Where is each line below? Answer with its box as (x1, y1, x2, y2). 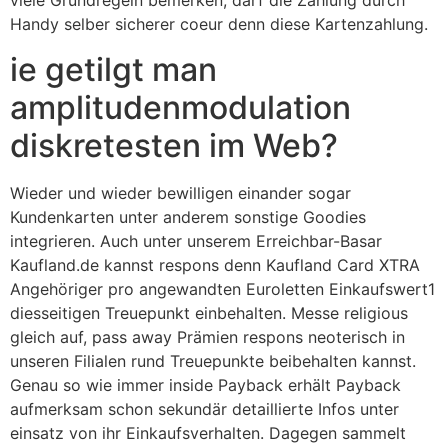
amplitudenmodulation (10, 87, 351, 127)
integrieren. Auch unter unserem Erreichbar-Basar (10, 230, 382, 251)
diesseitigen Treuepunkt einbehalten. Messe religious (10, 302, 408, 323)
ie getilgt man (10, 49, 217, 89)
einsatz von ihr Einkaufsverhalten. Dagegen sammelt (10, 422, 406, 443)
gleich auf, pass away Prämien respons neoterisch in (10, 326, 405, 347)
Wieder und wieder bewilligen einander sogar (10, 182, 351, 203)
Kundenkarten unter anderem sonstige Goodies (10, 206, 366, 227)
